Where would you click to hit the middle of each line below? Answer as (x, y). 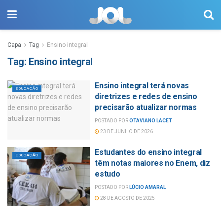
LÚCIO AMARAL (148, 187)
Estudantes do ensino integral (148, 152)
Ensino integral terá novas (142, 86)
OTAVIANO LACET (151, 121)
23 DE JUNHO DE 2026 (126, 131)
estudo (108, 174)
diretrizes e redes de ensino (146, 96)
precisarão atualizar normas (146, 107)
